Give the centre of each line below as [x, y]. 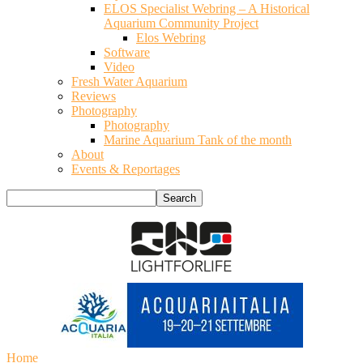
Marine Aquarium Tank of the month [198, 140]
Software [127, 52]
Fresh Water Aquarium [129, 81]
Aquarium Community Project [181, 23]
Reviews [94, 96]
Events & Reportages [126, 169]
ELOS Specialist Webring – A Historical [207, 9]
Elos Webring [171, 38]
